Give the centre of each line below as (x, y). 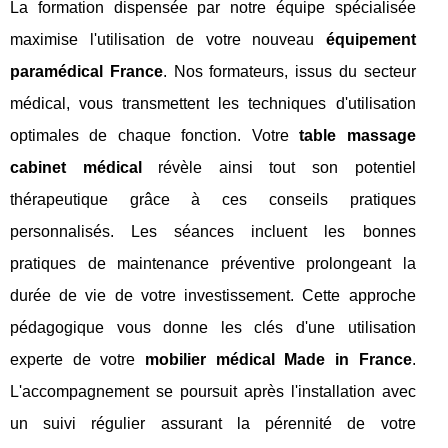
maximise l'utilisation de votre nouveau (168, 39)
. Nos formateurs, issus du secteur (289, 71)
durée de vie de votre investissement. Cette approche (213, 295)
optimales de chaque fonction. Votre (155, 135)
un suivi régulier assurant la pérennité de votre (213, 423)
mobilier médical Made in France (278, 359)
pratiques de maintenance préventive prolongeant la (213, 263)
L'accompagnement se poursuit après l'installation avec (213, 391)
